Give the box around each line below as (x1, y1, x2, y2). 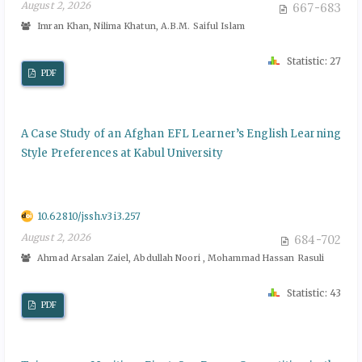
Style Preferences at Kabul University (21, 145, 223, 160)
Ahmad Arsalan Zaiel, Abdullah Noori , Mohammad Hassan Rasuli (35, 251, 325, 263)
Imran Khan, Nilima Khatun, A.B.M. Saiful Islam (35, 19, 245, 32)
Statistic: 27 (284, 54, 341, 67)
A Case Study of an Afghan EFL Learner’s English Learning (21, 126, 341, 141)
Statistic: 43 (284, 286, 341, 299)
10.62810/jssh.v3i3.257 (37, 209, 141, 222)
